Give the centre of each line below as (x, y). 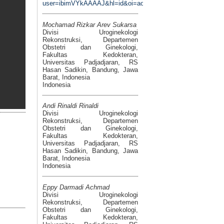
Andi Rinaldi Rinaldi (70, 106)
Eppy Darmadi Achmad (76, 187)
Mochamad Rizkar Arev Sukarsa (89, 24)
